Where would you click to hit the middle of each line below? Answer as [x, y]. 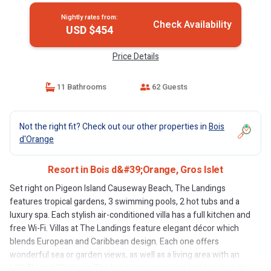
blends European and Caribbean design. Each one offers [114, 242]
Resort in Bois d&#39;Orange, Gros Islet [135, 170]
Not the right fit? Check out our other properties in [114, 127]
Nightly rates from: [89, 17]
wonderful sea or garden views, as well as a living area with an [125, 255]
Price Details [135, 57]
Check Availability [192, 25]
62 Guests [169, 87]
